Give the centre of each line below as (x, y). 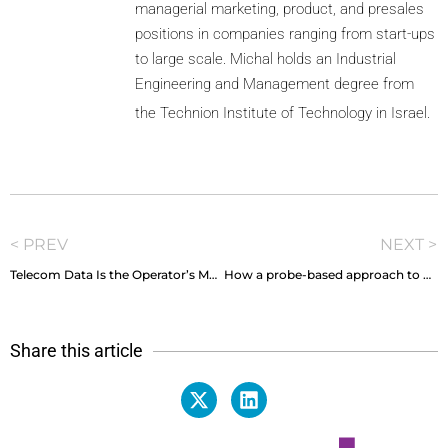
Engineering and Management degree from (274, 84)
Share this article (76, 350)
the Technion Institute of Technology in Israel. (282, 113)
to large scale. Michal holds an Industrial (265, 59)
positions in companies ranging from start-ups (285, 34)
